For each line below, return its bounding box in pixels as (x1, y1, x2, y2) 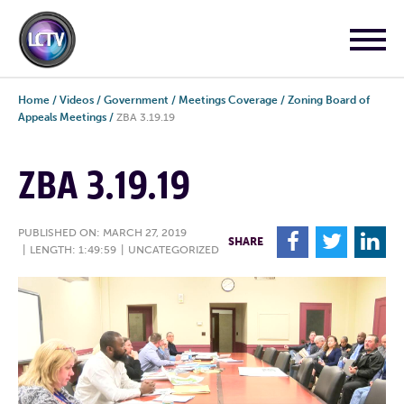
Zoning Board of (288, 94, 370, 106)
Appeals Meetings (18, 111, 106, 124)
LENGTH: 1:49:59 (30, 243, 116, 256)
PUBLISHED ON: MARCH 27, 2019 (18, 226, 187, 239)
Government (104, 94, 169, 106)
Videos (60, 94, 94, 106)
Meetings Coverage (179, 94, 278, 106)
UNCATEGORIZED (128, 243, 219, 256)
